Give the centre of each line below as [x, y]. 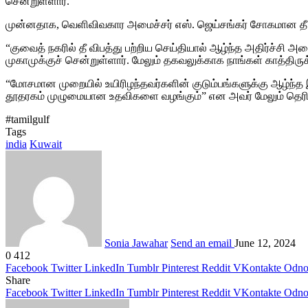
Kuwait [46, 144]
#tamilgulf [27, 119]
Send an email [201, 243]
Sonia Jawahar [136, 243]
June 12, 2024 [265, 243]
